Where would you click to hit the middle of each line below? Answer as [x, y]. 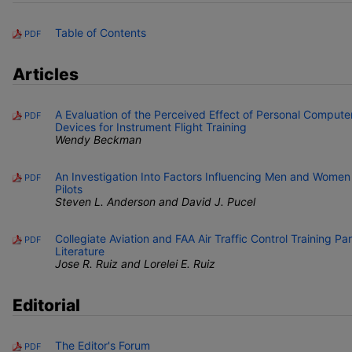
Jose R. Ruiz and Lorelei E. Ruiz [135, 264]
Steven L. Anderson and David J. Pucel [155, 202]
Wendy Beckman [98, 139]
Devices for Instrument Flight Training [151, 127]
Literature [80, 251]
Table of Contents [101, 33]
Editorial [46, 305]
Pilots [69, 189]
